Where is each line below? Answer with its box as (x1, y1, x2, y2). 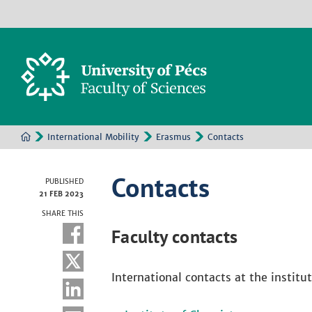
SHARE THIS (42, 209, 84, 218)
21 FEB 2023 (39, 189, 84, 198)
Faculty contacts (111, 225, 238, 248)
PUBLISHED (45, 177, 84, 186)
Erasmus (156, 132, 191, 142)
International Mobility (47, 132, 139, 142)
